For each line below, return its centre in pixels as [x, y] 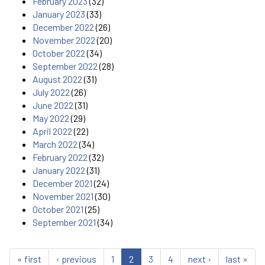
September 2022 [65, 66]
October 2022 [59, 53]
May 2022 [51, 118]
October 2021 [58, 209]
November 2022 [64, 40]
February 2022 [60, 157]
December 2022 [63, 27]
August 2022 [57, 79]
